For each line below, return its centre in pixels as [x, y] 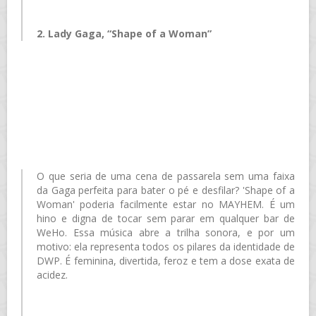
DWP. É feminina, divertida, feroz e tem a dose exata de [166, 260]
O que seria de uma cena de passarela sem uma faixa [166, 176]
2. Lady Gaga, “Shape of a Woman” [124, 33]
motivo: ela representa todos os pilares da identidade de [166, 246]
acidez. [52, 274]
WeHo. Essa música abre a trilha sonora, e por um [166, 232]
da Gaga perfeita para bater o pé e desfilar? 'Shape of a [166, 190]
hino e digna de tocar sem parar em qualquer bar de [166, 218]
